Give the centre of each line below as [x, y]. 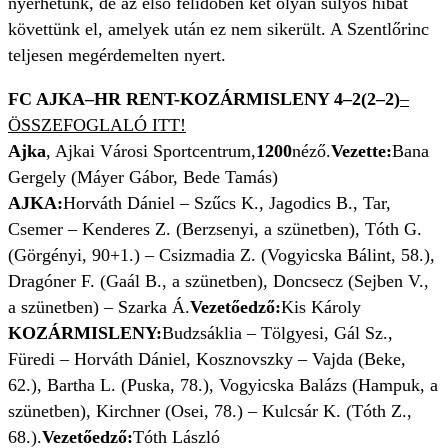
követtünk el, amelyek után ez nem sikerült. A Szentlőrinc [218, 29]
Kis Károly [321, 307]
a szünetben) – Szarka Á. [99, 307]
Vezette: [361, 151]
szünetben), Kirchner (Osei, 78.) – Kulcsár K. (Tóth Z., [210, 411]
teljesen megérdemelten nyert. [117, 55]
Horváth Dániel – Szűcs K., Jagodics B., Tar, [227, 203]
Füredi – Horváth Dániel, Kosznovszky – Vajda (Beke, [207, 359]
